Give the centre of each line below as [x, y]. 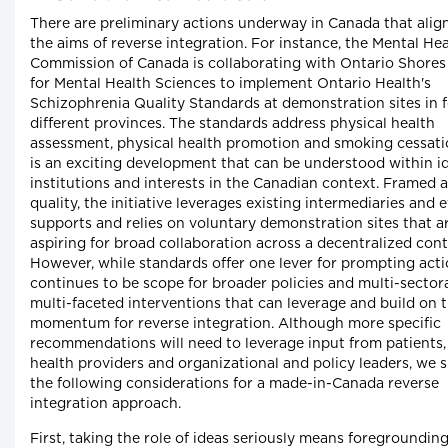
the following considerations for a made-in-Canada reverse [234, 384]
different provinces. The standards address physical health [232, 124]
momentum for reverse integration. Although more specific [235, 324]
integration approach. [105, 404]
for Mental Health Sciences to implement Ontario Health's [230, 84]
